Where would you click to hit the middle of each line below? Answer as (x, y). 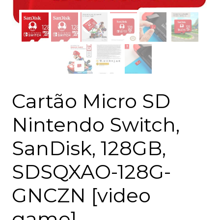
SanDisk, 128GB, (89, 148)
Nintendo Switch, (96, 125)
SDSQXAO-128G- (91, 172)
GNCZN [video (81, 195)
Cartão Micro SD (91, 101)
